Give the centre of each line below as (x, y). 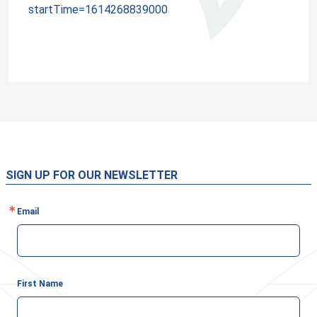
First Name (40, 284)
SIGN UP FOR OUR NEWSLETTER (92, 175)
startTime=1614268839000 (98, 10)
